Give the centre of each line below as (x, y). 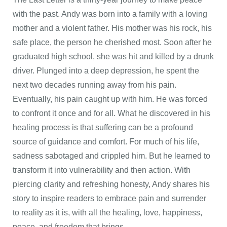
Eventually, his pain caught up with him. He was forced (110, 99)
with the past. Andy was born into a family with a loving (110, 14)
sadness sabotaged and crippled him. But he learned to (111, 156)
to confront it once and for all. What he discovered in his (111, 113)
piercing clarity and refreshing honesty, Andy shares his (111, 184)
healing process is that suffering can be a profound (103, 127)
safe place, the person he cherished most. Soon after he (112, 42)
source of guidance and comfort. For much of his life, (106, 142)
